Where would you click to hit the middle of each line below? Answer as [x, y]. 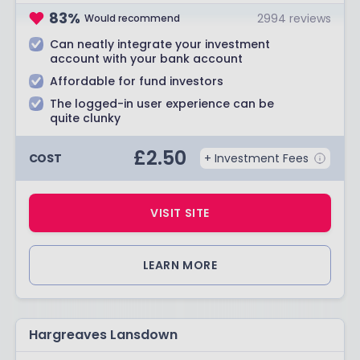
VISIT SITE [180, 213]
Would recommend [133, 18]
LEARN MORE [180, 265]
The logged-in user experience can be [162, 104]
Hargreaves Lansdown [103, 335]
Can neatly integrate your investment [160, 44]
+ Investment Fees [257, 158]
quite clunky [85, 118]
